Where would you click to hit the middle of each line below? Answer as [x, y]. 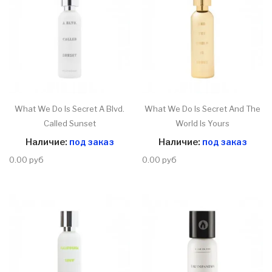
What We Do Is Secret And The [202, 109]
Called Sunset [70, 124]
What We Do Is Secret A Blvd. [70, 109]
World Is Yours [202, 124]
